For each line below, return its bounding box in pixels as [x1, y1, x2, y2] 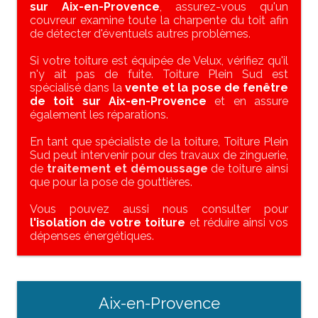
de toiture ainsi [207, 162, 289, 176]
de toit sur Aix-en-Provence [30, 94, 207, 109]
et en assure [207, 94, 288, 109]
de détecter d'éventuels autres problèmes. [30, 27, 251, 41]
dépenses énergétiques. [30, 229, 154, 243]
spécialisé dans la [30, 81, 125, 95]
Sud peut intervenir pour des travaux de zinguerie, [30, 148, 288, 163]
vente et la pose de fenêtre [124, 81, 288, 95]
